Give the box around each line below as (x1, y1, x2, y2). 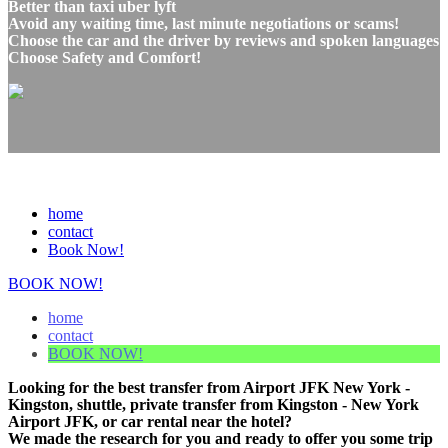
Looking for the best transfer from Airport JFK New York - (8, 378, 410, 396)
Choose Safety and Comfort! (8, 48, 201, 66)
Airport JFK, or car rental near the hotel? (8, 412, 292, 430)
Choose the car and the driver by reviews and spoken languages (8, 31, 439, 49)
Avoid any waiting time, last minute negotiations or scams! (8, 14, 399, 32)
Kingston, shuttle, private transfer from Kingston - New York (8, 395, 419, 413)
